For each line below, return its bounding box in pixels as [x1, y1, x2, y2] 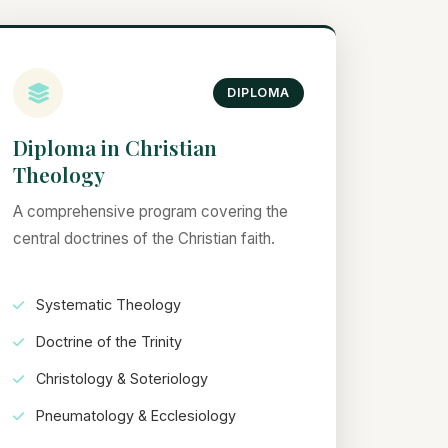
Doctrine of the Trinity [32, 333, 183, 351]
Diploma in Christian [13, 133, 218, 161]
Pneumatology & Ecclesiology [32, 407, 237, 425]
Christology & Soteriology [32, 370, 209, 388]
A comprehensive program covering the [13, 202, 289, 221]
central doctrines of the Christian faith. [13, 229, 276, 248]
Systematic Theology [32, 296, 182, 314]
